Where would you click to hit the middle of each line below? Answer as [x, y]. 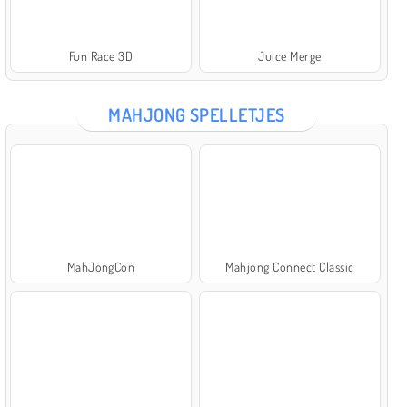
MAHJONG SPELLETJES [197, 114]
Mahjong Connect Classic [290, 266]
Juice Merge [290, 55]
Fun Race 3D [101, 55]
